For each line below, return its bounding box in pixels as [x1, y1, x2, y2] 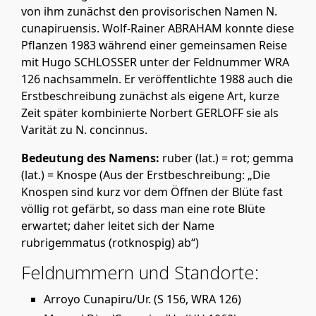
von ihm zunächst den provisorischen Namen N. [21, 3, 277, 19]
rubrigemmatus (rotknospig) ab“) [21, 234, 199, 250]
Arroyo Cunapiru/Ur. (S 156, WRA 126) [44, 291, 241, 307]
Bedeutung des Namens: [21, 150, 159, 166]
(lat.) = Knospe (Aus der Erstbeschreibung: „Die [21, 166, 270, 183]
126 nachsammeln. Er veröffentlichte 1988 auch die [21, 71, 293, 87]
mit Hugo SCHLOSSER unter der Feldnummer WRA [21, 54, 289, 70]
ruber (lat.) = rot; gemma [159, 150, 293, 166]
